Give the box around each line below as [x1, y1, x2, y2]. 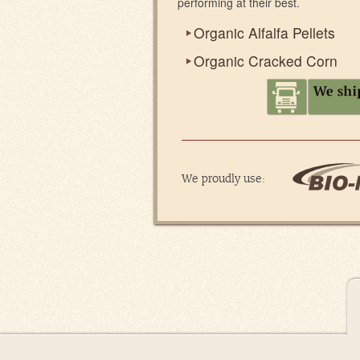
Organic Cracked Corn [194, 51, 337, 71]
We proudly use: [182, 173, 265, 186]
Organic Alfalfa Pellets [194, 22, 335, 43]
